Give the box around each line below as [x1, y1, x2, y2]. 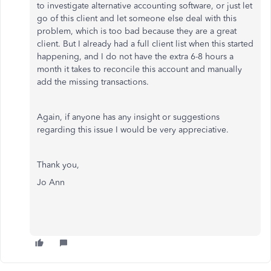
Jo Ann [37, 177, 67, 188]
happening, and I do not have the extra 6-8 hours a [37, 51, 233, 62]
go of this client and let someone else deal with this [37, 13, 237, 24]
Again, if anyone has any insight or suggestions [37, 112, 220, 122]
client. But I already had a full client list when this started [37, 39, 253, 49]
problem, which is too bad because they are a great [37, 26, 237, 36]
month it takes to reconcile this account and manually [37, 64, 242, 74]
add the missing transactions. [37, 77, 149, 87]
